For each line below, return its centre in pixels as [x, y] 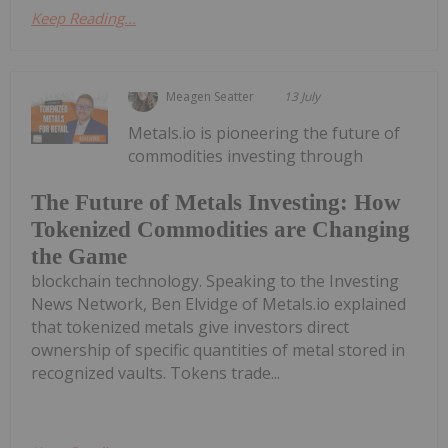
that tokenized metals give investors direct [190, 326]
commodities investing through [246, 156]
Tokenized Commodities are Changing [220, 229]
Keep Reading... [83, 18]
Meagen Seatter [210, 97]
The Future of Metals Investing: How [216, 202]
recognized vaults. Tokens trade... [155, 372]
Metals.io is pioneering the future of [264, 133]
